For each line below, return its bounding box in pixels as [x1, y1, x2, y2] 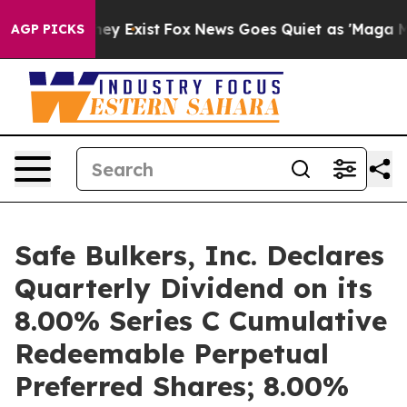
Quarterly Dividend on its [15, 271, 372, 305]
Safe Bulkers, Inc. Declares [15, 238, 384, 273]
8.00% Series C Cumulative [15, 303, 387, 338]
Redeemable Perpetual [15, 336, 329, 371]
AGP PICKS [11, 21, 84, 37]
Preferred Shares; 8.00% [15, 369, 349, 403]
